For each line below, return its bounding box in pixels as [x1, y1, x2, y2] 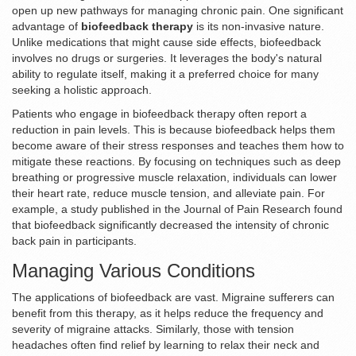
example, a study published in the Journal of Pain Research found [12, 203, 342, 216]
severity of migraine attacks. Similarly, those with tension [12, 323, 294, 336]
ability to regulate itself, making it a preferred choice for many [12, 68, 319, 81]
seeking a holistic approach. [12, 83, 152, 97]
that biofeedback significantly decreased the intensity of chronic [12, 219, 329, 232]
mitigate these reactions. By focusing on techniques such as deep [12, 155, 341, 168]
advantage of [12, 20, 81, 33]
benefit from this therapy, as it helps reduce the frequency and [12, 307, 323, 320]
